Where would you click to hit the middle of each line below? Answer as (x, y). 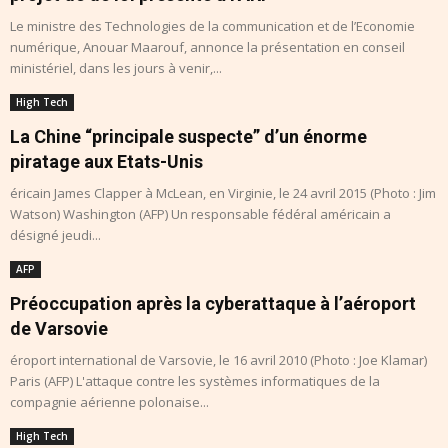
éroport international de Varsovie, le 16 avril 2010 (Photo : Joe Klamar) (218, 360)
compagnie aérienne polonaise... (109, 402)
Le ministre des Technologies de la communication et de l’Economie (212, 26)
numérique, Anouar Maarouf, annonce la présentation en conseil (207, 47)
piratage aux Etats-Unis (106, 162)
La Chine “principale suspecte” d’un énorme (188, 137)
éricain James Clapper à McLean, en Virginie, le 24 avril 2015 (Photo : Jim (223, 193)
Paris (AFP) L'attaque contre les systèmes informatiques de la (195, 381)
